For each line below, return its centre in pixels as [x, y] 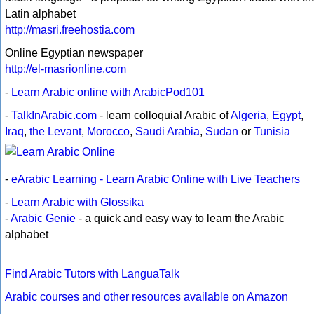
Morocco [108, 131]
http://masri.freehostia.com [70, 29]
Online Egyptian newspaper [74, 53]
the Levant [55, 131]
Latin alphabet [40, 13]
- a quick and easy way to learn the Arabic [180, 218]
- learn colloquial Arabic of [164, 115]
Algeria [248, 115]
